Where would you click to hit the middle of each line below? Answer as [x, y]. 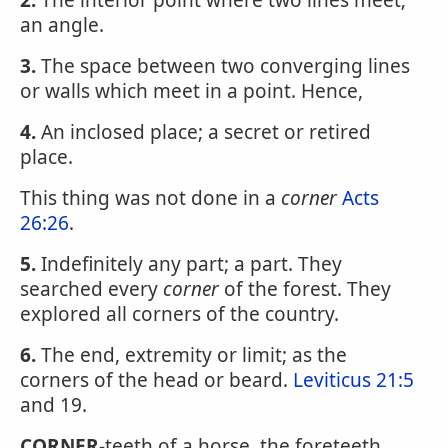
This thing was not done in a [150, 198]
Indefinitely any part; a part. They [189, 264]
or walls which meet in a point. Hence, [191, 91]
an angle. [62, 25]
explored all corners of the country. [179, 314]
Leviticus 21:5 [353, 380]
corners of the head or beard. [156, 380]
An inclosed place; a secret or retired [203, 132]
